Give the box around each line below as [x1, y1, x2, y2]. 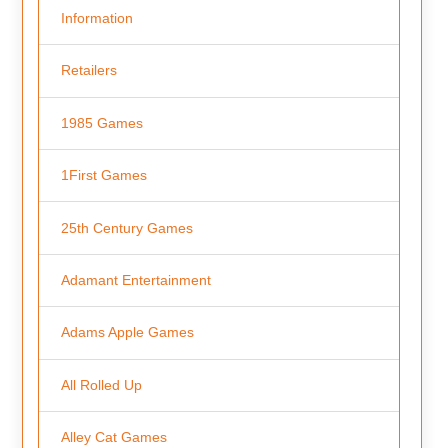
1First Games [60, 167, 147, 184]
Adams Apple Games [60, 324, 194, 341]
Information [60, 9, 133, 26]
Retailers [60, 62, 117, 79]
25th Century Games [60, 219, 193, 236]
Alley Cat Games [60, 429, 167, 446]
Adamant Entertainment [60, 272, 211, 289]
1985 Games [60, 114, 143, 131]
